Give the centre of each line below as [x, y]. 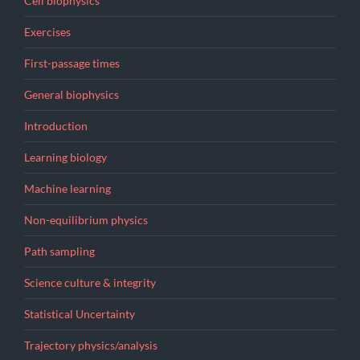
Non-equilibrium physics [86, 221]
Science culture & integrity [90, 283]
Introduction [56, 127]
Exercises [47, 33]
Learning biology [65, 158]
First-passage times [72, 64]
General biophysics [72, 95]
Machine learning [67, 189]
